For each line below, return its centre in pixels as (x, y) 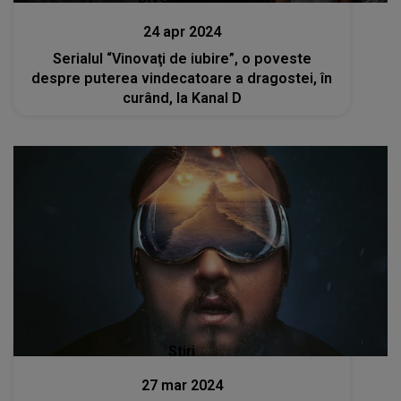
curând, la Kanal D (182, 98)
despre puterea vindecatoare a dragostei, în (182, 78)
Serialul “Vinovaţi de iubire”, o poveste (182, 58)
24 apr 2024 (182, 31)
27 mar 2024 (182, 386)
